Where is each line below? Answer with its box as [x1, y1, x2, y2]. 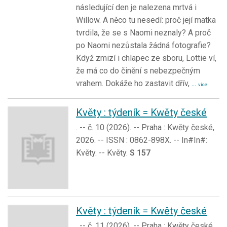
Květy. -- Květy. [76, 148, 130, 158]
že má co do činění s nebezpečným [76, 66, 200, 76]
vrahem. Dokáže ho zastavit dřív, [76, 79, 192, 89]
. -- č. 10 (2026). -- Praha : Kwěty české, [76, 123, 214, 133]
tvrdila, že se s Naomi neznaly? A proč [76, 28, 211, 38]
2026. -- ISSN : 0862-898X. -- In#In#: [76, 135, 207, 145]
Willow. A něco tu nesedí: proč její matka [76, 15, 216, 25]
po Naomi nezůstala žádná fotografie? [76, 41, 211, 51]
